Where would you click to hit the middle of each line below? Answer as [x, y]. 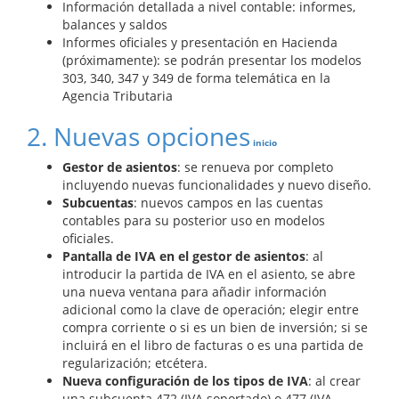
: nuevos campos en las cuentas [228, 203]
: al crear [334, 381]
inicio [264, 142]
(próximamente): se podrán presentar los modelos [212, 60]
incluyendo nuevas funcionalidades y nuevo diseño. [217, 185]
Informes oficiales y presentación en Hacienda [200, 42]
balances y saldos [115, 24]
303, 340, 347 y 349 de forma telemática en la [196, 78]
